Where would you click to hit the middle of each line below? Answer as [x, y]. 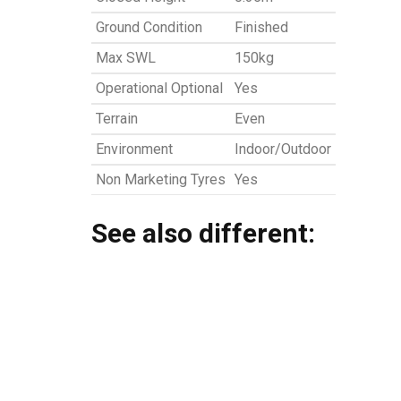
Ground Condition [149, 28]
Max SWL [126, 58]
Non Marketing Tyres [161, 180]
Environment [134, 149]
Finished [261, 28]
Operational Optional [159, 89]
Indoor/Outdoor [283, 149]
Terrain [117, 119]
